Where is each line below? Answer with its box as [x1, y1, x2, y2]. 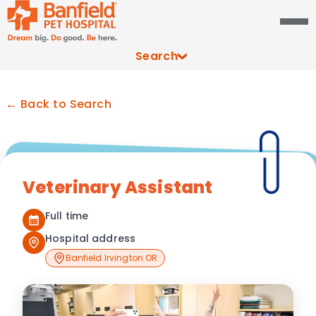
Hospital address [45, 231, 136, 245]
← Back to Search [6, 96, 112, 112]
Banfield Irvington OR [65, 252, 158, 265]
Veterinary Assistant [23, 176, 213, 199]
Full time [45, 209, 89, 223]
